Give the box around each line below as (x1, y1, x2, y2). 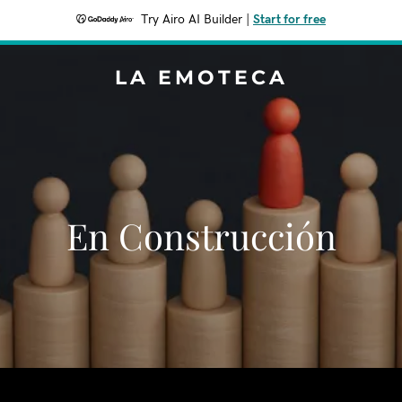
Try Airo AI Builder (141, 13, 242, 26)
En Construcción (66, 212, 336, 259)
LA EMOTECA (114, 66, 288, 90)
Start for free (253, 13, 326, 26)
